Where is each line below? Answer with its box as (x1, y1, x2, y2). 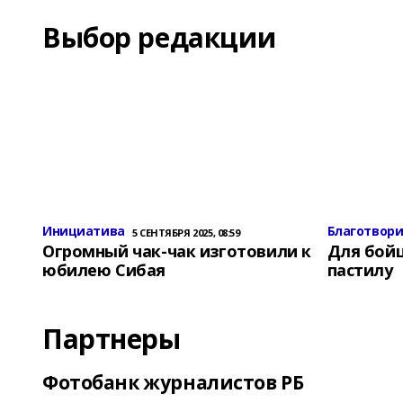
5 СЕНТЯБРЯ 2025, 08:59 (131, 226, 240, 239)
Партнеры (42, 320, 181, 357)
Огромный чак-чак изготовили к (42, 240, 311, 262)
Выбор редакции (42, 19, 276, 56)
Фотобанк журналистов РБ (42, 370, 304, 395)
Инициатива (42, 222, 125, 239)
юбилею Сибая (42, 259, 166, 281)
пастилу (327, 259, 393, 281)
